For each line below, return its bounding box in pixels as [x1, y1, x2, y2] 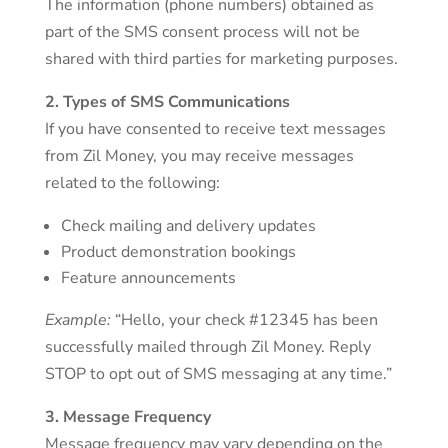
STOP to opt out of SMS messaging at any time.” [44, 363, 392, 385]
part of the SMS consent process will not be [44, 21, 360, 43]
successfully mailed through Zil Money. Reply [44, 336, 371, 358]
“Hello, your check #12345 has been [110, 309, 378, 331]
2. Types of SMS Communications [44, 91, 290, 113]
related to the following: [44, 172, 220, 194]
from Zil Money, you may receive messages [44, 145, 354, 167]
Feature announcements [60, 267, 236, 289]
